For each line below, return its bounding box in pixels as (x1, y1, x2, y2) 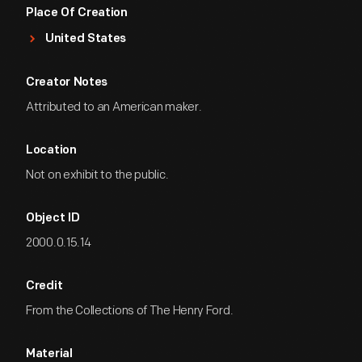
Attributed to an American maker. (26, 99, 202, 115)
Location (26, 145, 77, 157)
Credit (26, 280, 63, 293)
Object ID (26, 213, 80, 225)
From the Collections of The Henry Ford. (26, 303, 234, 318)
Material (26, 348, 73, 360)
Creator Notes (26, 77, 108, 89)
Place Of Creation (26, 7, 128, 19)
